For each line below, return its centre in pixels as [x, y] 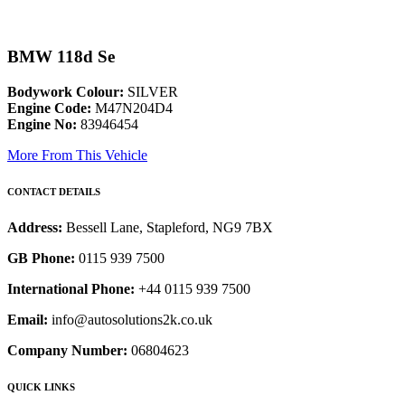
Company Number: [67, 351]
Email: [28, 320]
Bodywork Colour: [66, 92]
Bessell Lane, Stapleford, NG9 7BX [170, 228]
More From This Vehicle [77, 155]
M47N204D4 [132, 108]
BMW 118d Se [61, 57]
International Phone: [71, 289]
